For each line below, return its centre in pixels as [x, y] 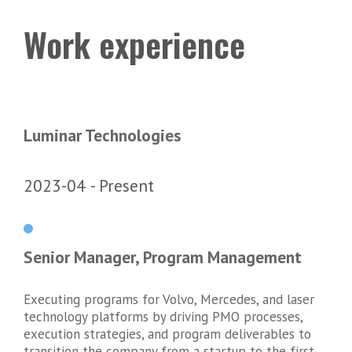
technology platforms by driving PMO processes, [163, 316]
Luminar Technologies [102, 136]
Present [126, 185]
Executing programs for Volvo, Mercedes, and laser [169, 299]
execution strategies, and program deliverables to [167, 334]
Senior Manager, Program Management [163, 257]
